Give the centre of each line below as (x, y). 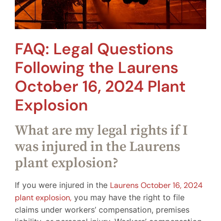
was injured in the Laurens (97, 147)
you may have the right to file (128, 197)
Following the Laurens (97, 67)
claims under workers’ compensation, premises (102, 209)
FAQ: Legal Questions (94, 49)
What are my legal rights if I (101, 130)
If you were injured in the (62, 185)
